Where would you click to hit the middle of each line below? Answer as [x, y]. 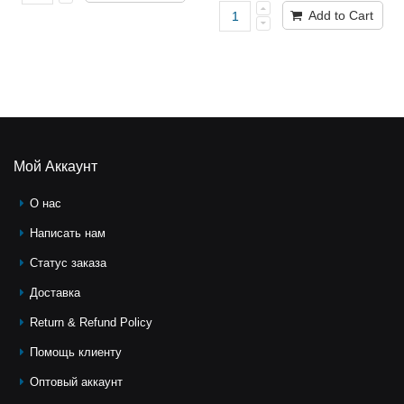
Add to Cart [340, 15]
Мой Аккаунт [55, 166]
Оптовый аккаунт [77, 381]
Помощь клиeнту [76, 352]
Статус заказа [69, 262]
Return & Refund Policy [92, 322]
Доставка [55, 292]
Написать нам [68, 233]
